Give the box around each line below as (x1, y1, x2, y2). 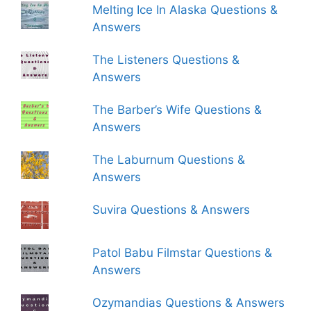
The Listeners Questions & (92, 53, 240, 67)
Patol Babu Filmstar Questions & (92, 246, 273, 260)
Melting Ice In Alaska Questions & (92, 3, 278, 17)
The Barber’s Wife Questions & (92, 103, 262, 117)
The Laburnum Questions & (92, 153, 246, 167)
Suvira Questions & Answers (92, 203, 251, 217)
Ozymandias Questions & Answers (92, 296, 285, 310)
